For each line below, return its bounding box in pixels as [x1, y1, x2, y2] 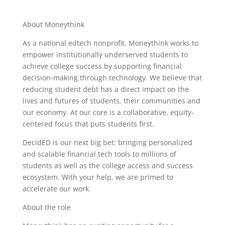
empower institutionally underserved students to [22, 50, 188, 59]
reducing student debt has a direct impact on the [22, 84, 189, 94]
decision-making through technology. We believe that [22, 73, 202, 82]
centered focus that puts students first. [22, 119, 154, 129]
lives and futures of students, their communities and [22, 96, 200, 105]
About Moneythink [22, 20, 84, 29]
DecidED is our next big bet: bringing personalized [22, 138, 192, 147]
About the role [22, 202, 71, 212]
